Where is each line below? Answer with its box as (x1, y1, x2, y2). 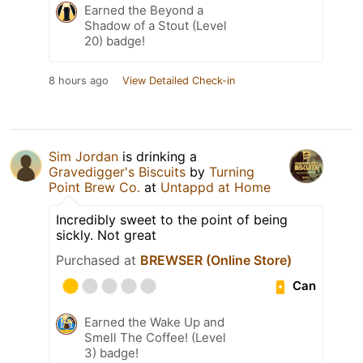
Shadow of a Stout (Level (84, 17, 227, 33)
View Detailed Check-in (122, 74, 235, 87)
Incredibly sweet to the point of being (56, 211, 288, 228)
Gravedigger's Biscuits (49, 163, 186, 180)
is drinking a (118, 147, 197, 164)
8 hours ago (49, 74, 109, 87)
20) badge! (84, 32, 145, 49)
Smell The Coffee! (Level (84, 329, 226, 345)
